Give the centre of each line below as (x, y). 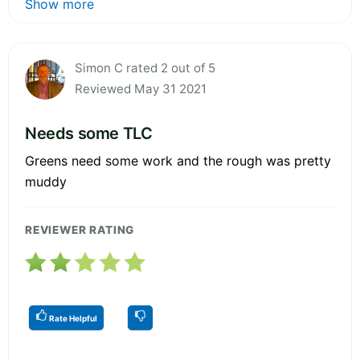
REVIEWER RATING (80, 229)
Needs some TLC (89, 133)
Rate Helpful (72, 318)
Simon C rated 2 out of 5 (145, 67)
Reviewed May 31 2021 (141, 88)
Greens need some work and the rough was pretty (178, 160)
